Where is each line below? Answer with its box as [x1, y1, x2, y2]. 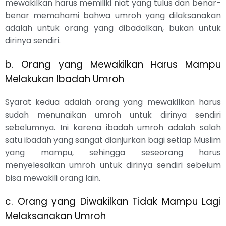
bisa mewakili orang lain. [5, 172, 100, 184]
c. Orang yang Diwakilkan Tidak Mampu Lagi [5, 195, 221, 209]
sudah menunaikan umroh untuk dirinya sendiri [5, 109, 221, 121]
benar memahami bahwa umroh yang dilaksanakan [5, 10, 221, 22]
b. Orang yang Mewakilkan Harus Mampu [5, 58, 221, 72]
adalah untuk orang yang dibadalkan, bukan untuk [5, 22, 221, 34]
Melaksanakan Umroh [5, 209, 106, 223]
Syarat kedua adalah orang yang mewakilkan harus [5, 96, 221, 108]
